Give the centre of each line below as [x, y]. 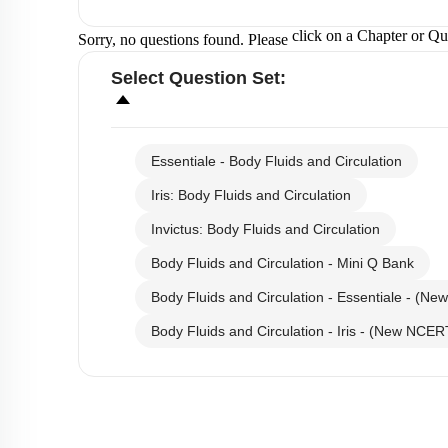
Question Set [224, 78]
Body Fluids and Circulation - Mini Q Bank [282, 263]
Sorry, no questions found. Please [183, 39]
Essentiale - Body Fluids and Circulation [276, 161]
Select [140, 78]
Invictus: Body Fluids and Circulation [265, 229]
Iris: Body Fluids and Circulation [251, 195]
